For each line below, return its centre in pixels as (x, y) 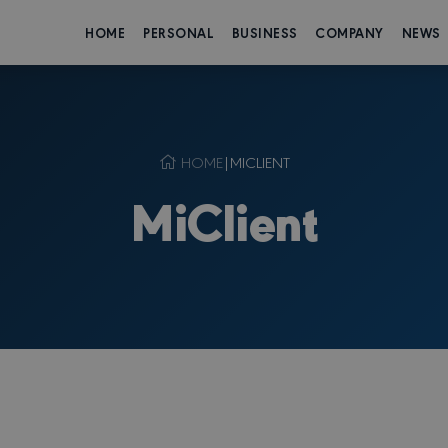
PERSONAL (179, 32)
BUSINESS (264, 32)
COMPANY (349, 32)
